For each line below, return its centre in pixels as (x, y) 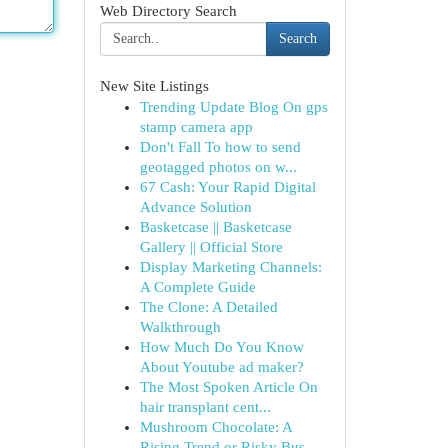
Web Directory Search (168, 11)
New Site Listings (154, 86)
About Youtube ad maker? (221, 367)
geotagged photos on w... (218, 167)
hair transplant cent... (205, 407)
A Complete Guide (197, 287)
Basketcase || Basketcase (215, 227)
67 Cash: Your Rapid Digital (227, 187)
